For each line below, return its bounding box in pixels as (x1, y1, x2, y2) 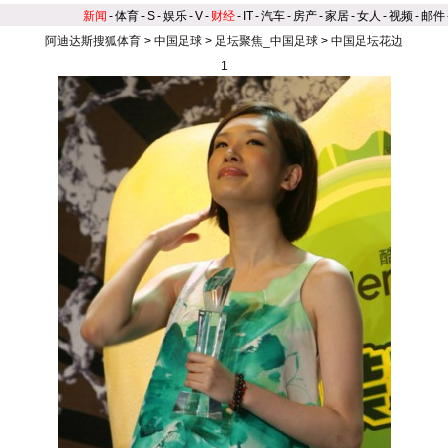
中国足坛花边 (331, 34, 403, 48)
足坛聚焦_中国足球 (215, 34, 318, 48)
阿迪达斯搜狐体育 (45, 34, 141, 48)
